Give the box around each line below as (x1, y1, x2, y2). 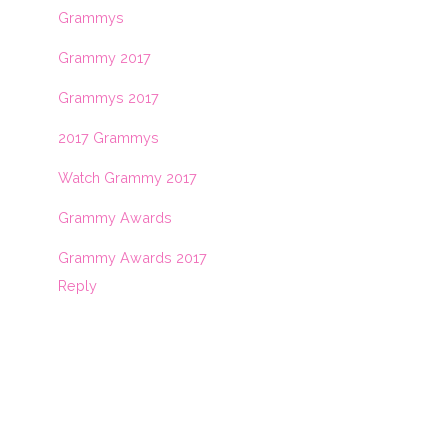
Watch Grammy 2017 (58, 168, 197, 186)
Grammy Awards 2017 (58, 248, 207, 266)
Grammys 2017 (58, 88, 159, 106)
